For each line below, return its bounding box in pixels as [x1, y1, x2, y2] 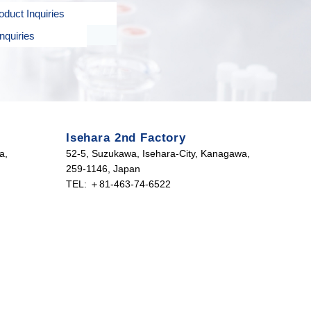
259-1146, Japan [65, 163, 140, 174]
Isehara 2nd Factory [65, 131, 186, 144]
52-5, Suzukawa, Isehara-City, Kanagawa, [65, 148, 250, 159]
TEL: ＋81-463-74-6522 [65, 178, 171, 190]
